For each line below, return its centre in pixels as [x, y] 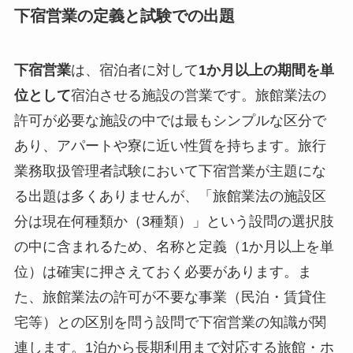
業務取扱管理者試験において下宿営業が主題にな [170, 171]
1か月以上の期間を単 [266, 71]
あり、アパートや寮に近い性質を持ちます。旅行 [170, 146]
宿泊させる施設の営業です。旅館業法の [198, 96]
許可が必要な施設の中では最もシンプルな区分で [170, 121]
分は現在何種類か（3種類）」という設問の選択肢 [174, 222]
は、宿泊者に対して [134, 71]
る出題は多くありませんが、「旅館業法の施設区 [170, 197]
